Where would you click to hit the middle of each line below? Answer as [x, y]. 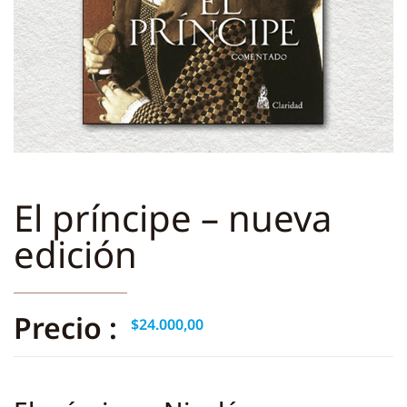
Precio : [65, 328]
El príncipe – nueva [173, 218]
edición [75, 254]
